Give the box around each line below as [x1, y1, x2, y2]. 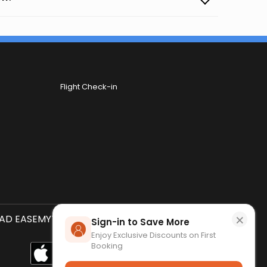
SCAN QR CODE [145, 212, 218, 226]
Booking [91, 240, 123, 252]
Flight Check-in [60, 81, 118, 92]
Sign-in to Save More [91, 216, 190, 228]
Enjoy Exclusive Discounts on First [91, 229, 216, 241]
